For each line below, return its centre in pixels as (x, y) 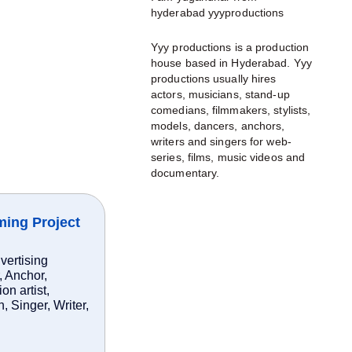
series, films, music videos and (228, 157)
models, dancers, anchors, (218, 126)
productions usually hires (214, 79)
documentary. (185, 173)
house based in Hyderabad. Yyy (231, 63)
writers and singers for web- (221, 141)
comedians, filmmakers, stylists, (231, 110)
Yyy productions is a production (230, 47)
